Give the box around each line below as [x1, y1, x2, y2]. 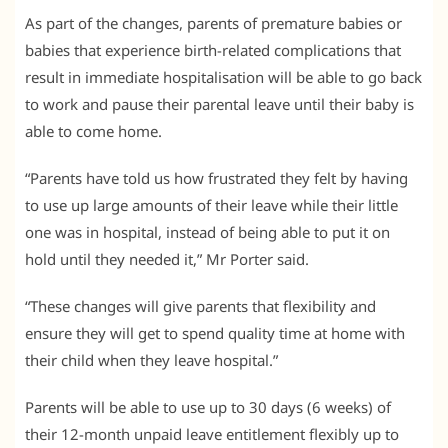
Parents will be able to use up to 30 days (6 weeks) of [25, 396, 391, 417]
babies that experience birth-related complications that [25, 39, 401, 60]
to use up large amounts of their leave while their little [25, 194, 398, 215]
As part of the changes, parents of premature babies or [25, 12, 402, 33]
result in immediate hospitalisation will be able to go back [25, 66, 422, 87]
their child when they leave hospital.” [25, 349, 278, 370]
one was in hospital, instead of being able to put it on [25, 221, 390, 242]
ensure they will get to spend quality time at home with [25, 322, 405, 343]
